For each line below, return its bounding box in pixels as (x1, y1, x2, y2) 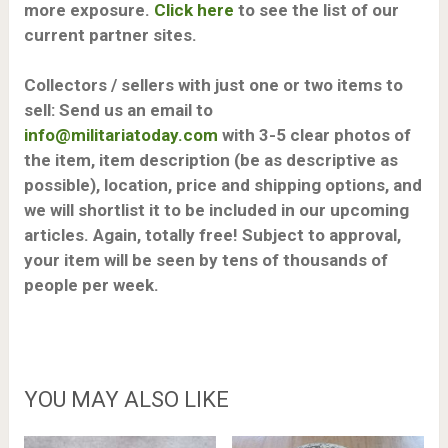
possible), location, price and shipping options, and (23, 175, 422, 196)
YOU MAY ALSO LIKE (23, 386, 229, 412)
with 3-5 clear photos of (217, 125, 411, 146)
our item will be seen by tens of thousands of (32, 250, 388, 271)
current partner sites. (23, 24, 197, 45)
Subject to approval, (241, 225, 401, 246)
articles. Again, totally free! (23, 225, 242, 246)
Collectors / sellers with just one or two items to (23, 75, 403, 96)
